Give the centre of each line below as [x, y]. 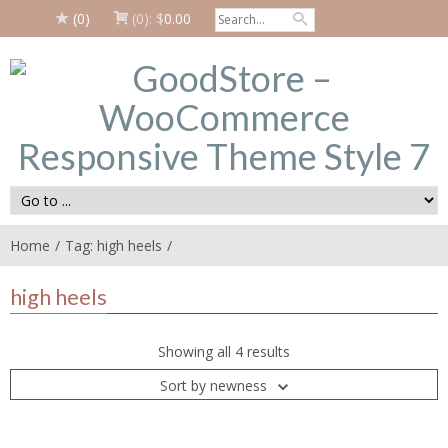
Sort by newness [213, 385]
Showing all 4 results [224, 351]
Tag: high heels [113, 245]
